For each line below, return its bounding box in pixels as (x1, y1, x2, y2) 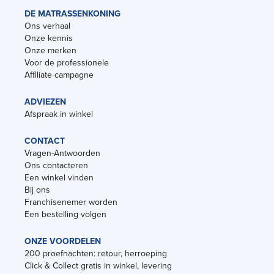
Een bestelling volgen (24, 207, 106, 221)
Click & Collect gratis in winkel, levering (24, 259, 172, 272)
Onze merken (24, 43, 76, 57)
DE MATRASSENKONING (24, 7, 120, 20)
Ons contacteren (24, 158, 88, 172)
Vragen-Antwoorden (24, 146, 100, 160)
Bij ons (24, 183, 50, 196)
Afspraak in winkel (24, 107, 93, 120)
